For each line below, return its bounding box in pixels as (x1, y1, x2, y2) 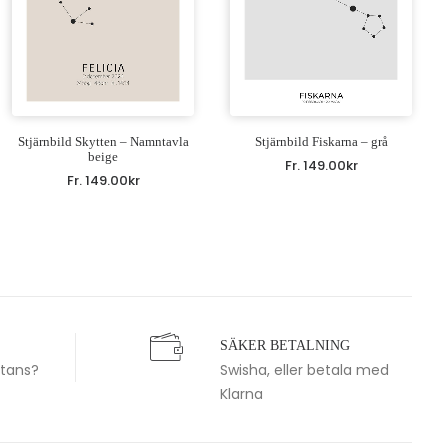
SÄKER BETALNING (220, 338, 350, 353)
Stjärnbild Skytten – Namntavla (17, 133, 189, 149)
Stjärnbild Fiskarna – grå (254, 133, 388, 149)
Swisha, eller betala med (220, 360, 389, 380)
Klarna (220, 384, 263, 404)
